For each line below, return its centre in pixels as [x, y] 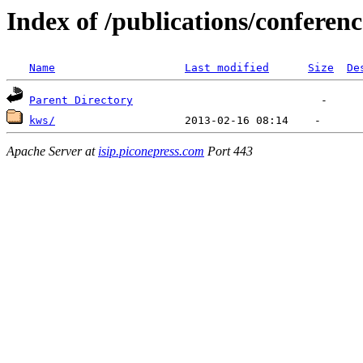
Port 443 [228, 151]
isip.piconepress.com [151, 151]
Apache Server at [52, 151]
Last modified [227, 68]
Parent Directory [81, 100]
